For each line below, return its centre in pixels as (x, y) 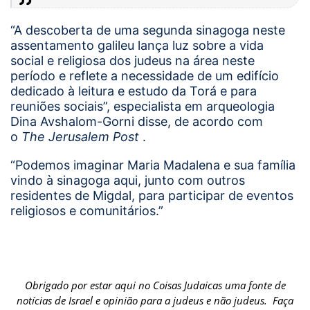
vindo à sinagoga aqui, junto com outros (128, 181)
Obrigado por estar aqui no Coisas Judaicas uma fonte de (155, 285)
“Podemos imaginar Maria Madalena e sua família (153, 165)
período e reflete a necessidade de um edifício (145, 75)
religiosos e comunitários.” (87, 211)
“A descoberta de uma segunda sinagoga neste (148, 30)
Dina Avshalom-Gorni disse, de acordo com (137, 121)
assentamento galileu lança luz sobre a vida (137, 45)
